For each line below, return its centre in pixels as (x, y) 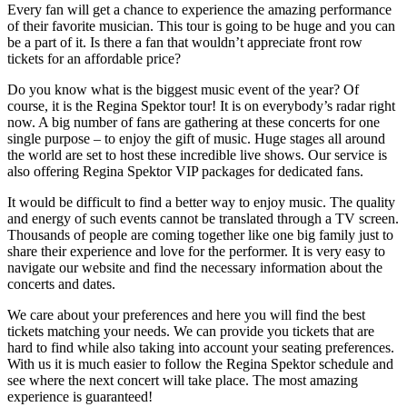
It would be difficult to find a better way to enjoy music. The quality (201, 202)
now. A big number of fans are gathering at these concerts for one (194, 122)
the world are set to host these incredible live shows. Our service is (197, 154)
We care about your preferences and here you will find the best (186, 314)
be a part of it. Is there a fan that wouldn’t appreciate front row (185, 42)
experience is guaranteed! (80, 396)
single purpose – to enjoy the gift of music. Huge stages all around (196, 138)
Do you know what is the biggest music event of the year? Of (183, 89)
